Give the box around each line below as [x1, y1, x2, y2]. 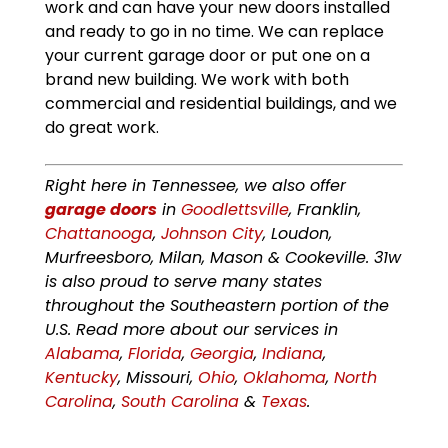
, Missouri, [117, 366, 198, 390]
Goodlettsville [180, 198, 289, 222]
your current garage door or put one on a [44, 44, 370, 68]
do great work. [44, 116, 159, 140]
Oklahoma [242, 366, 326, 390]
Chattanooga [44, 222, 153, 246]
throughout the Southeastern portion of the [44, 294, 389, 318]
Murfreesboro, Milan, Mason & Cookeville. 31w [44, 246, 401, 270]
